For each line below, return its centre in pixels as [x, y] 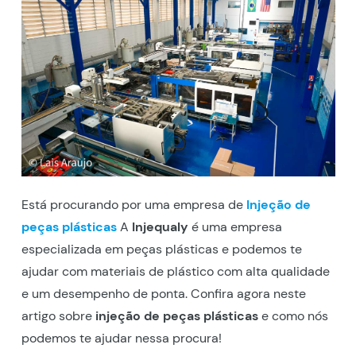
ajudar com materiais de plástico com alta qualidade [175, 271]
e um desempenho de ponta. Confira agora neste [163, 293]
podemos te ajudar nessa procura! [121, 338]
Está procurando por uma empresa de [132, 204]
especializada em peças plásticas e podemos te [161, 249]
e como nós [293, 315]
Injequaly [160, 226]
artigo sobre [58, 315]
